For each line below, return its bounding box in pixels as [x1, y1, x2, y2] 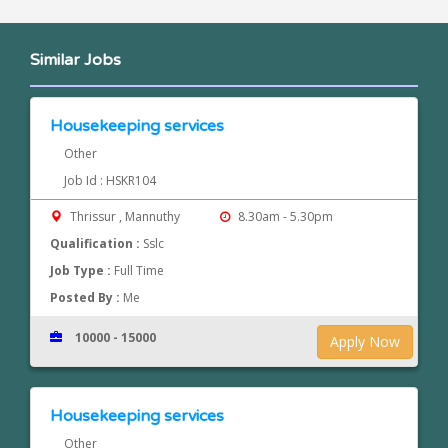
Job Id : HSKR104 [63, 172, 156, 190]
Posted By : [50, 289, 124, 307]
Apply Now [330, 332, 401, 352]
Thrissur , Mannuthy [67, 208, 184, 226]
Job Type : [50, 262, 115, 280]
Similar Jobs [30, 50, 121, 71]
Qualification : [50, 235, 144, 253]
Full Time [114, 262, 165, 280]
